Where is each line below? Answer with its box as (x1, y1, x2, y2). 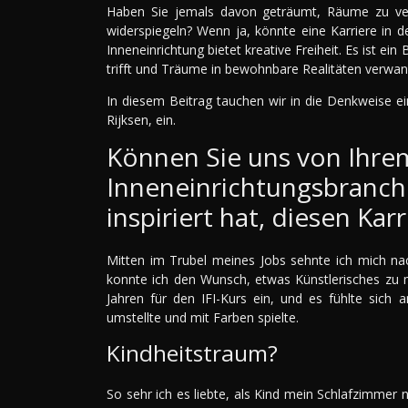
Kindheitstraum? (107, 338, 278, 369)
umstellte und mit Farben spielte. (107, 309, 299, 327)
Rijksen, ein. (107, 111, 176, 129)
